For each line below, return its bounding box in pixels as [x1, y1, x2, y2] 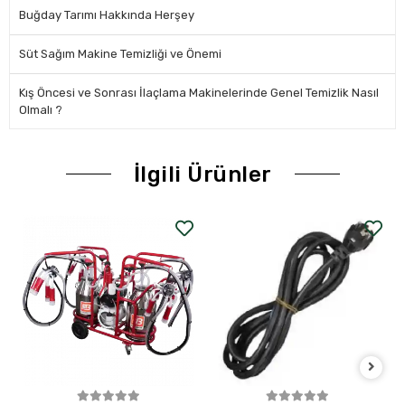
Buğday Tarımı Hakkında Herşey [19, 7, 194, 22]
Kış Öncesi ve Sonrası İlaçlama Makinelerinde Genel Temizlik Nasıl [19, 85, 379, 99]
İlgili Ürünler [133, 161, 272, 187]
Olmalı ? [19, 102, 62, 117]
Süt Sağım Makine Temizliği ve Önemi [19, 46, 221, 61]
